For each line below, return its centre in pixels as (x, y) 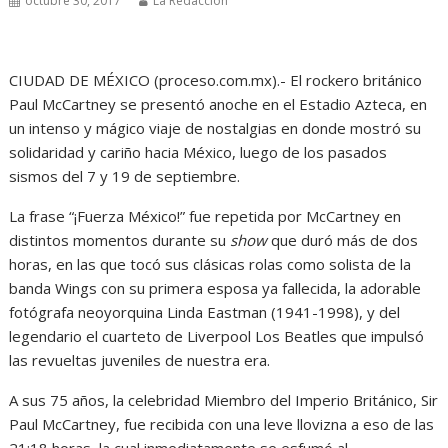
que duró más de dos (343, 240)
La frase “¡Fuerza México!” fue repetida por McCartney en (205, 216)
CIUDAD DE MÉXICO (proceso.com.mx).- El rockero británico (216, 80)
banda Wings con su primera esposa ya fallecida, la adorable (215, 288)
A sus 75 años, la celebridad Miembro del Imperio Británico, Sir (224, 400)
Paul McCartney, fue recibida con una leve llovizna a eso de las (222, 424)
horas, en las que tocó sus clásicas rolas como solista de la (210, 264)
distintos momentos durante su (120, 240)
